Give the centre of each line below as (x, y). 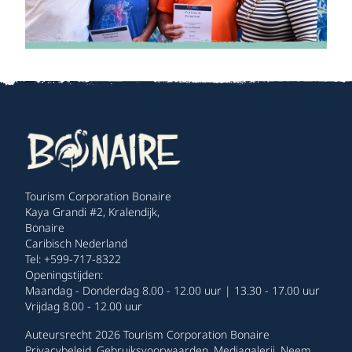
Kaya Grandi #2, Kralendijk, (92, 212)
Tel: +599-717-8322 (73, 259)
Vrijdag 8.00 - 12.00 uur (84, 306)
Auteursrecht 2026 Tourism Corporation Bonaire (147, 335)
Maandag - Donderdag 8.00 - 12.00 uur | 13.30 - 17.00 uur (172, 291)
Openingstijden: (64, 275)
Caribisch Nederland (76, 244)
